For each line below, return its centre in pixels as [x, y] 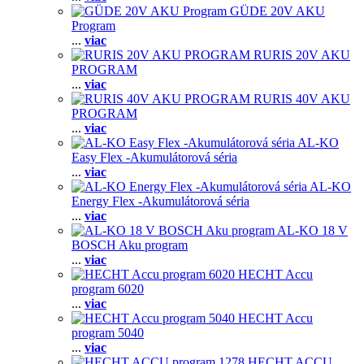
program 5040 [108, 333]
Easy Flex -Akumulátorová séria [154, 157]
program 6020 [108, 289]
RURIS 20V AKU [302, 55]
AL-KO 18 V [312, 230]
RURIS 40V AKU [302, 99]
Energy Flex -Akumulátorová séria [160, 201]
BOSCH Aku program [130, 245]
